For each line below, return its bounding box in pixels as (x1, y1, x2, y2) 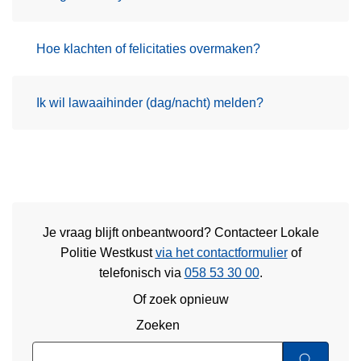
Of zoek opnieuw (132, 292, 229, 306)
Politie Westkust (60, 246, 156, 260)
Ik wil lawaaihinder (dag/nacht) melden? (36, 95, 263, 110)
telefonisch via (98, 266, 185, 280)
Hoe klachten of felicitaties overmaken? (36, 41, 260, 56)
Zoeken (135, 318, 180, 333)
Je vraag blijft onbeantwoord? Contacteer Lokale (42, 226, 319, 240)
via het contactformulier (155, 246, 288, 260)
